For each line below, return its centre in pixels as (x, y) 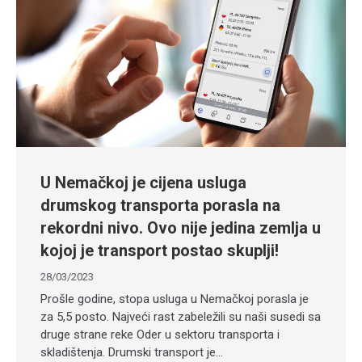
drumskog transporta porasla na (160, 206)
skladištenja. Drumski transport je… (132, 353)
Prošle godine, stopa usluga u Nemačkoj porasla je (175, 299)
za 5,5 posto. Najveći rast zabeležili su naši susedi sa (181, 317)
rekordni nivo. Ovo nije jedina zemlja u (181, 228)
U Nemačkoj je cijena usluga (143, 183)
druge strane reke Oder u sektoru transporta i (160, 335)
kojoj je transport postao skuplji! (160, 251)
